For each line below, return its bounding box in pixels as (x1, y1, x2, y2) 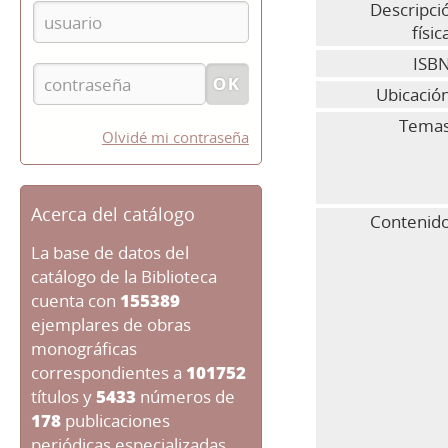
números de (136, 385, 235, 408)
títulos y (31, 385, 96, 408)
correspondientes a (31, 361, 186, 384)
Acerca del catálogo (31, 202, 195, 226)
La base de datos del (31, 241, 189, 264)
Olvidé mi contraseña (101, 127, 249, 147)
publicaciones (61, 409, 170, 432)
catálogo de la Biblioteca (31, 265, 217, 288)
